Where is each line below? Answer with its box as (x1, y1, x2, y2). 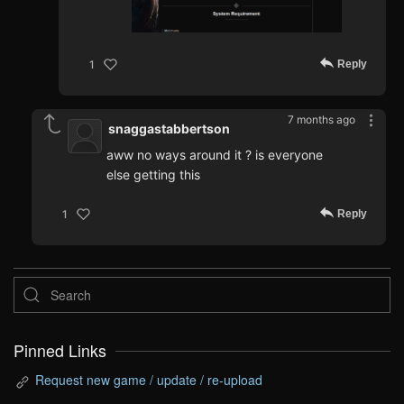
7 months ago (288, 113, 355, 127)
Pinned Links (14, 339, 106, 363)
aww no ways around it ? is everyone (106, 147, 323, 163)
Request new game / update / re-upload (35, 371, 262, 390)
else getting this (106, 167, 200, 183)
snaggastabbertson (108, 121, 230, 137)
